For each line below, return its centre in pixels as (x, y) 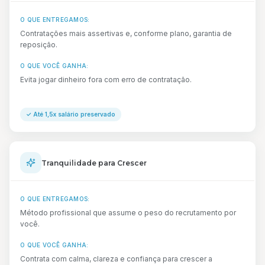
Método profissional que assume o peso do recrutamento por (128, 213)
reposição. (39, 45)
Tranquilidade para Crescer (94, 163)
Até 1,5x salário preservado (74, 114)
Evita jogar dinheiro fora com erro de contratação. (106, 80)
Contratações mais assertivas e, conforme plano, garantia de (126, 33)
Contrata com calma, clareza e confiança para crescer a (116, 259)
